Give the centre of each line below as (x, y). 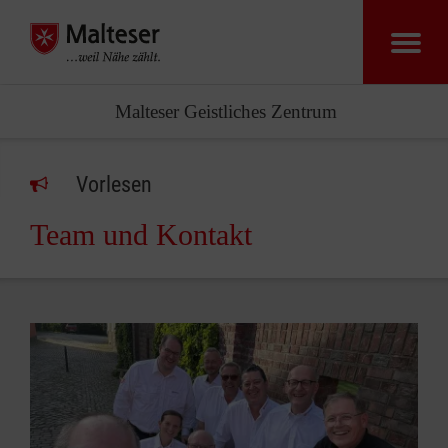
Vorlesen (114, 184)
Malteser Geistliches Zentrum (226, 111)
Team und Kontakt (141, 234)
